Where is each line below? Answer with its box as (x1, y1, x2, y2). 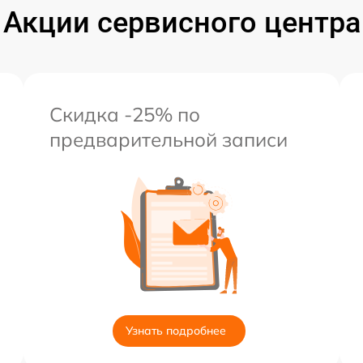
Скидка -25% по (49, 102, 200, 127)
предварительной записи (49, 127, 288, 152)
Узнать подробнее (126, 323, 226, 339)
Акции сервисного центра (2, 6, 361, 41)
